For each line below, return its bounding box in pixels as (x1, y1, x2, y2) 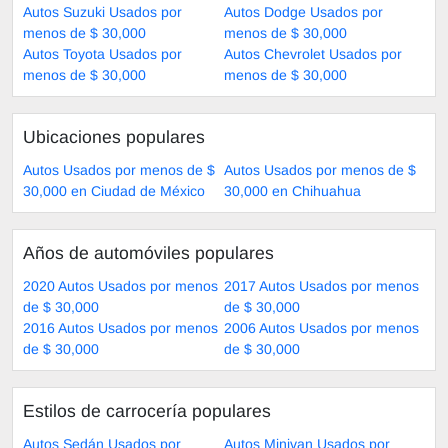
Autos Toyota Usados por (23, 45, 182, 62)
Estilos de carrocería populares (23, 400, 271, 421)
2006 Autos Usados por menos (224, 319, 419, 336)
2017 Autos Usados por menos (224, 277, 419, 294)
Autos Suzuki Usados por (23, 3, 182, 20)
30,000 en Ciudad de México (23, 182, 205, 199)
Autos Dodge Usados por (224, 3, 383, 20)
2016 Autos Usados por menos (23, 319, 218, 336)
